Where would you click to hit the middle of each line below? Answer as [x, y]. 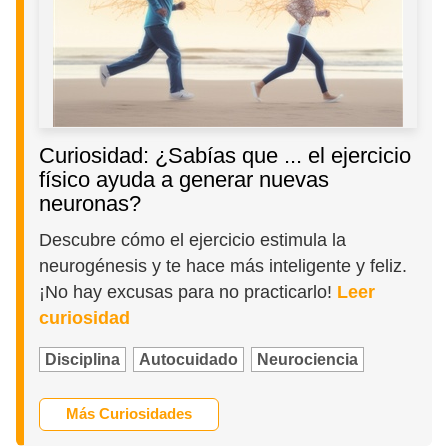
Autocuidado [189, 359]
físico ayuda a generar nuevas [184, 180]
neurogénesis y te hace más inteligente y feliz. [223, 265]
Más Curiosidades [129, 414]
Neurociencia [308, 359]
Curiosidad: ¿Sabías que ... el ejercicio [225, 156]
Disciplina [83, 359]
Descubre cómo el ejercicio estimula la [193, 239]
